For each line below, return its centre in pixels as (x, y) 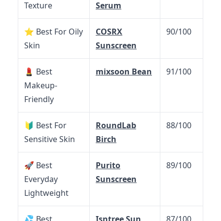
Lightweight (46, 193)
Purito (108, 165)
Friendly (39, 99)
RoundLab (116, 125)
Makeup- (41, 85)
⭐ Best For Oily (54, 32)
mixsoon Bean (124, 72)
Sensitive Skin (50, 139)
